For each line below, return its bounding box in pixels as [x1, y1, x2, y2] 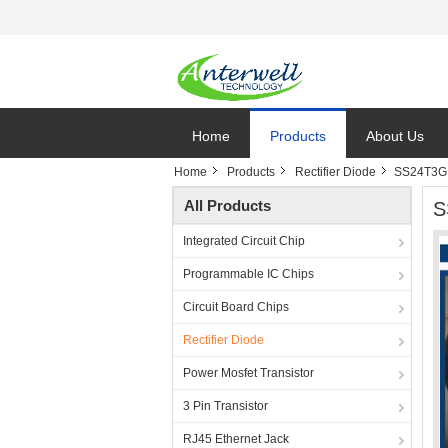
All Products [184, 197, 271, 214]
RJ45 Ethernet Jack [183, 432, 289, 446]
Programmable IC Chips [183, 267, 314, 281]
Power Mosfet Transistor [183, 366, 314, 380]
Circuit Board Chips [183, 300, 289, 314]
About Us [366, 128, 424, 144]
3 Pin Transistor [183, 399, 268, 413]
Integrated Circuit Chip [183, 234, 305, 248]
